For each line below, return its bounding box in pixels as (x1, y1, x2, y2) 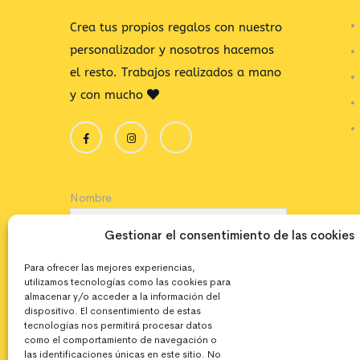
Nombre (70, 190, 112, 205)
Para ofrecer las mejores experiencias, (24, 261, 195, 274)
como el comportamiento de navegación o (24, 333, 217, 346)
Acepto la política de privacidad (86, 315, 253, 330)
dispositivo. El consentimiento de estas (24, 305, 201, 317)
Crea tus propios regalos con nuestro (70, 20, 282, 35)
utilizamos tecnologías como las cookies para (24, 276, 231, 288)
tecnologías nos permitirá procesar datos (24, 319, 212, 332)
